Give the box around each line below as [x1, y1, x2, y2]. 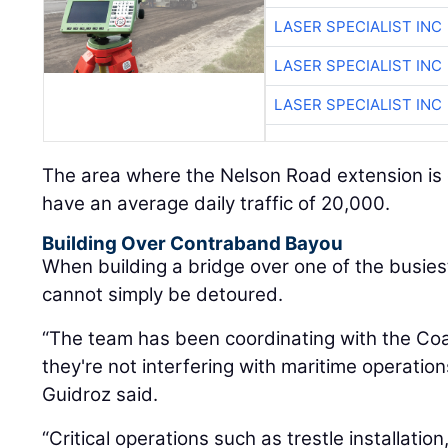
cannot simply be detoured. [42, 283, 284, 307]
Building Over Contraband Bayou [42, 232, 344, 256]
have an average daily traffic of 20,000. [42, 192, 391, 216]
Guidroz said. [42, 383, 159, 407]
